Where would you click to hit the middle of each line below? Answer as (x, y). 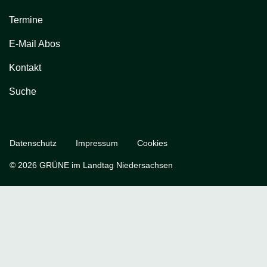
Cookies (152, 143)
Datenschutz (33, 143)
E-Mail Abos (35, 44)
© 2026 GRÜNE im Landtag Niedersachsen (91, 165)
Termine (26, 20)
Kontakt (25, 67)
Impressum (97, 143)
